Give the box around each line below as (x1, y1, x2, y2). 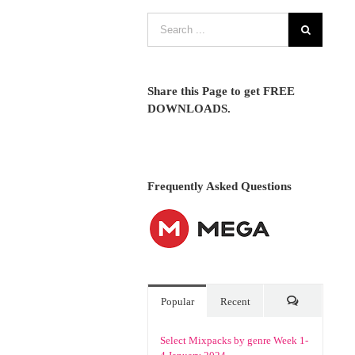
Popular (160, 296, 194, 307)
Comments (292, 325, 338, 337)
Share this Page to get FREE (147, 85, 296, 97)
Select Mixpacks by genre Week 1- (160, 334, 309, 346)
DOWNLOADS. (147, 102, 231, 115)
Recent (219, 296, 250, 307)
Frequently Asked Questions (147, 180, 292, 193)
